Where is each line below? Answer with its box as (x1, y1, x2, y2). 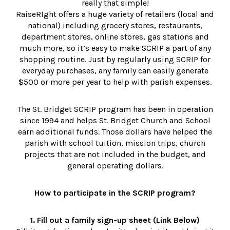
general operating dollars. (67, 161, 163, 171)
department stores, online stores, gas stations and (21, 32, 209, 42)
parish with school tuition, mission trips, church (25, 138, 205, 148)
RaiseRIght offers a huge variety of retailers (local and (16, 9, 214, 20)
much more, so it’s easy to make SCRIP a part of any (19, 43, 211, 53)
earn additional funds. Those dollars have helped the (18, 127, 212, 137)
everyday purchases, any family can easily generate (22, 66, 208, 76)
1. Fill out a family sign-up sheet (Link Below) (30, 215, 200, 225)
